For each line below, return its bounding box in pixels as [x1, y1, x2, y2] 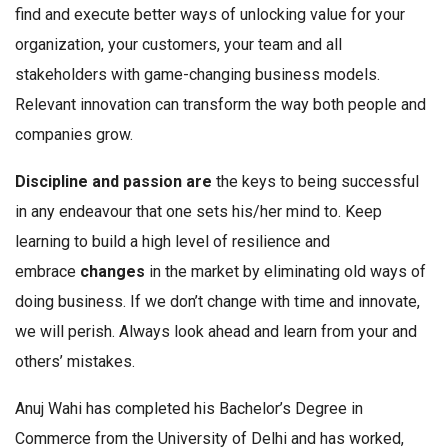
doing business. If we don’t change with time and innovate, [15, 292, 420, 312]
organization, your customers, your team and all [15, 35, 342, 55]
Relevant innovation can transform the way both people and [15, 95, 426, 115]
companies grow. [15, 125, 133, 145]
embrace [15, 262, 80, 282]
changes [80, 262, 145, 282]
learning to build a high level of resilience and [15, 232, 330, 252]
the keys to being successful [212, 172, 419, 192]
